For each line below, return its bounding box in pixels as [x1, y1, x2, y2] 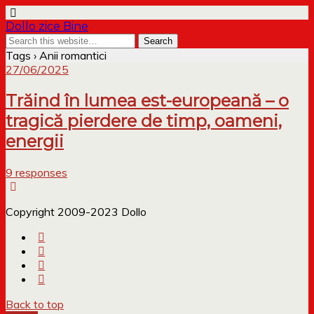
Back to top [6, 296, 64, 311]
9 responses [6, 165, 67, 179]
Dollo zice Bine [6, 20, 88, 33]
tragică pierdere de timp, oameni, [6, 110, 282, 131]
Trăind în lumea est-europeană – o [6, 90, 289, 111]
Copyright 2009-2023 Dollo [6, 204, 146, 219]
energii [6, 130, 64, 151]
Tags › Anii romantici [6, 48, 107, 62]
